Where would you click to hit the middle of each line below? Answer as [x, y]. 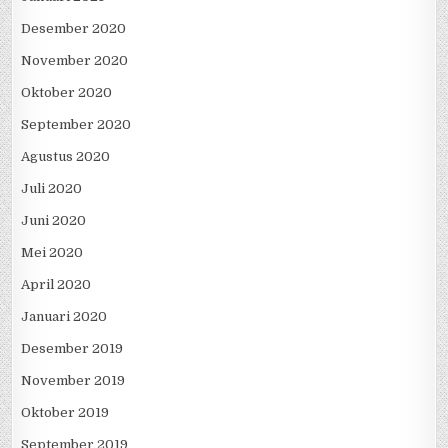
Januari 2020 [64, 317]
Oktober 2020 [67, 93]
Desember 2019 [72, 349]
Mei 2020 [52, 253]
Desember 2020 [74, 29]
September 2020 [76, 125]
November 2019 [73, 381]
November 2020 [75, 61]
